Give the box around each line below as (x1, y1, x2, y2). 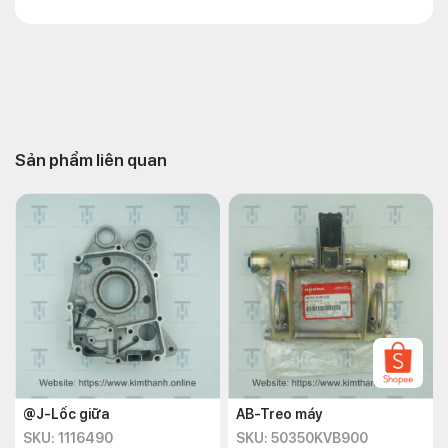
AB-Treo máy (236, 406, 323, 422)
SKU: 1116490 (23, 430, 113, 446)
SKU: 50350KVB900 (236, 430, 368, 446)
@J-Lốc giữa (23, 406, 109, 422)
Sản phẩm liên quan (15, 150, 167, 170)
